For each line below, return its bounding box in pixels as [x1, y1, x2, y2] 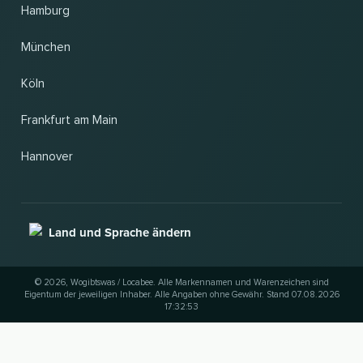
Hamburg [21, 5, 70, 17]
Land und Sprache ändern [49, 225, 191, 240]
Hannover [21, 151, 73, 163]
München [21, 41, 70, 53]
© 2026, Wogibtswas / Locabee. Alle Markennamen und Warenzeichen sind [34, 278, 329, 287]
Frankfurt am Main [21, 114, 117, 126]
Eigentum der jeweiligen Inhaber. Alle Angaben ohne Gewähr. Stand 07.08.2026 [23, 290, 340, 299]
